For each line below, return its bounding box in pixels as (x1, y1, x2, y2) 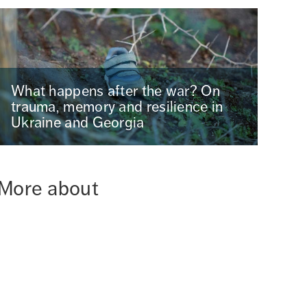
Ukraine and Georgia (10, 113, 145, 132)
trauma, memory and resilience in (10, 97, 223, 116)
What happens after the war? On (10, 82, 220, 100)
